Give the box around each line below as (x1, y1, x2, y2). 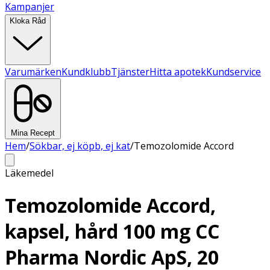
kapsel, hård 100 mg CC (5, 218, 219, 245)
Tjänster (111, 65, 149, 78)
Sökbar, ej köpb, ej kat (30, 139, 130, 152)
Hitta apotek (149, 65, 206, 78)
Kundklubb (61, 65, 111, 78)
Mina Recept (11, 128, 55, 137)
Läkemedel (5, 166, 54, 180)
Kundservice (206, 65, 261, 78)
